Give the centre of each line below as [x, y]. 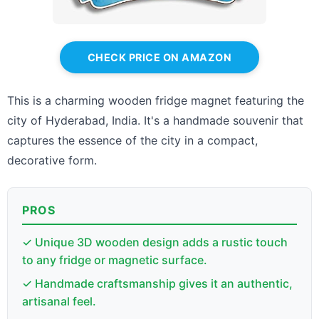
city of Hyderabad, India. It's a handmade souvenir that [155, 120]
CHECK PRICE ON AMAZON [159, 57]
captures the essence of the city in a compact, [132, 140]
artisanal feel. [59, 301]
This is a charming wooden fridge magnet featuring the [156, 100]
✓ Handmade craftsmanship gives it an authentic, [157, 283]
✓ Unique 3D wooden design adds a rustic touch [155, 242]
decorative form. [52, 160]
